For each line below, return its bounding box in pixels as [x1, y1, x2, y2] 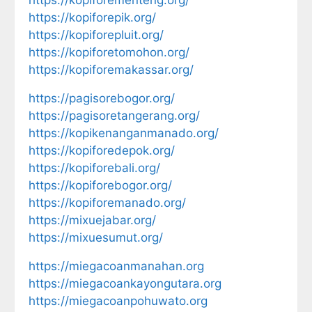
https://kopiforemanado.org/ [29, 195, 186, 210]
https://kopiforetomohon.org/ [29, 45, 189, 59]
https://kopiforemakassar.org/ [29, 62, 194, 77]
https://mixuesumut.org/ [29, 230, 163, 244]
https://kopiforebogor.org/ [29, 178, 172, 192]
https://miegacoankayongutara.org [29, 276, 221, 290]
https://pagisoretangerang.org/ [29, 108, 200, 123]
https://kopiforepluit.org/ [29, 27, 164, 42]
